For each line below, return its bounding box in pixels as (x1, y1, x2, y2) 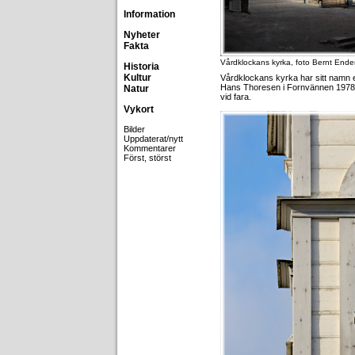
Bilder (124, 124, 145, 134)
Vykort (124, 104, 154, 115)
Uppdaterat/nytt (124, 134, 183, 143)
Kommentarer (124, 143, 176, 153)
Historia (124, 61, 159, 72)
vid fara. (220, 92, 251, 101)
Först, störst (124, 153, 171, 162)
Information (124, 9, 175, 20)
